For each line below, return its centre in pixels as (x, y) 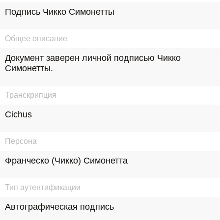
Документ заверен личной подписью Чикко (93, 58)
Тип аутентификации (43, 187)
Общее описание (36, 39)
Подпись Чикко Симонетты (60, 12)
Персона (21, 141)
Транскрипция (31, 95)
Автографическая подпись (59, 207)
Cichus (18, 114)
